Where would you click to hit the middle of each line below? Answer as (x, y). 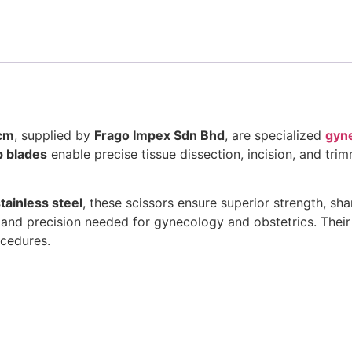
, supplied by (54, 135)
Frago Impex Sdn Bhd (159, 135)
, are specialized (275, 135)
